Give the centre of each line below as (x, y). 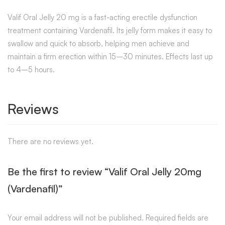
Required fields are (177, 217)
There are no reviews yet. (50, 141)
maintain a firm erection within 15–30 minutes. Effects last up (110, 56)
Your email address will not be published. (76, 217)
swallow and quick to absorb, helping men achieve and (98, 43)
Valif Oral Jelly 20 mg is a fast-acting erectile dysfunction (102, 17)
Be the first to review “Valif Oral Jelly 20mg (104, 171)
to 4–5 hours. (31, 69)
